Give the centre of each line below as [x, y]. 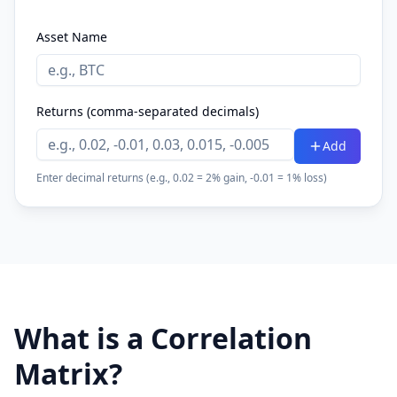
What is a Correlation [163, 338]
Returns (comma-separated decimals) [148, 111]
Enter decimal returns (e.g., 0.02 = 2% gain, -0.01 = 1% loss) [182, 178]
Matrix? [68, 374]
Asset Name [72, 37]
